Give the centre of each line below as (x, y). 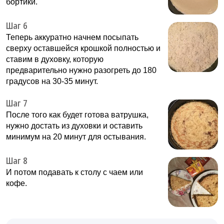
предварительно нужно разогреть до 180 (81, 70)
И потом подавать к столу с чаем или (74, 172)
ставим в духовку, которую (55, 59)
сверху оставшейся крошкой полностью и (83, 48)
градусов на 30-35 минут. (52, 81)
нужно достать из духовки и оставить (74, 126)
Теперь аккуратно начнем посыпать (72, 37)
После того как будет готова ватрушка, (77, 115)
